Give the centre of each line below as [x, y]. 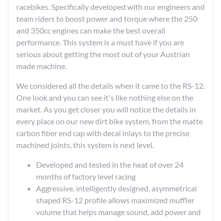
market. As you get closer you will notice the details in [106, 110]
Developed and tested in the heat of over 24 [110, 165]
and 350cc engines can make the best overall [91, 31]
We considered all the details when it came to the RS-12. [110, 86]
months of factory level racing [86, 177]
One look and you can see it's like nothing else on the [105, 98]
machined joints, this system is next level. [85, 145]
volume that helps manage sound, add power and [118, 212]
